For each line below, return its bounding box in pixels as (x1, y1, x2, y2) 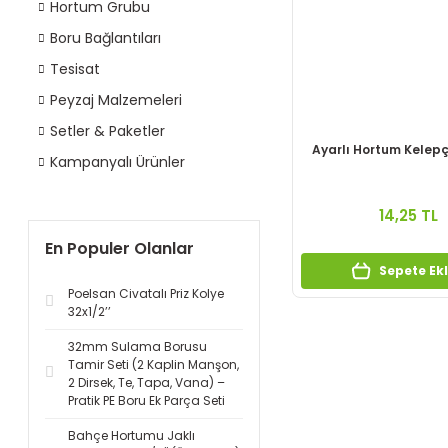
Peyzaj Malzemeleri (50, 90, 182, 110)
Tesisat (50, 59, 100, 79)
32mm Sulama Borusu (68, 338, 207, 355)
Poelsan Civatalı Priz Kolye (68, 285, 224, 302)
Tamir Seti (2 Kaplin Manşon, (68, 356, 239, 373)
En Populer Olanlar (45, 237, 194, 260)
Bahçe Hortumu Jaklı (68, 427, 195, 444)
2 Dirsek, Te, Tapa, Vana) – (68, 374, 225, 391)
